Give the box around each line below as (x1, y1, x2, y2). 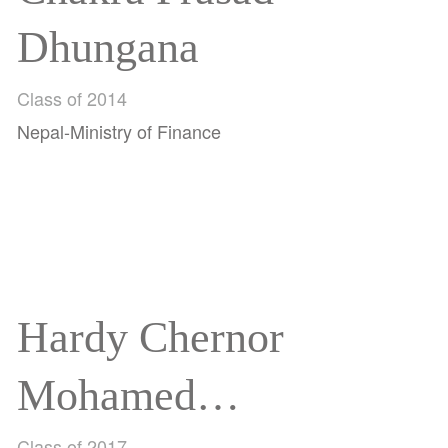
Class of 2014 (17, 85, 128, 111)
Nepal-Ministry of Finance (17, 118, 222, 144)
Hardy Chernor (17, 313, 285, 363)
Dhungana (17, 23, 200, 72)
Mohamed (17, 371, 197, 421)
